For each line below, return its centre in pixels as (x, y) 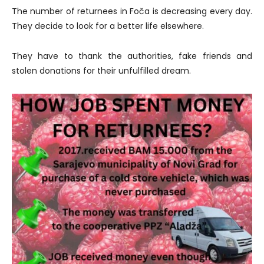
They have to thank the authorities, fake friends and (132, 56)
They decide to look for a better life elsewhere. (108, 26)
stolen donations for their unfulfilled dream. (101, 71)
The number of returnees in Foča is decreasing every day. (132, 11)
